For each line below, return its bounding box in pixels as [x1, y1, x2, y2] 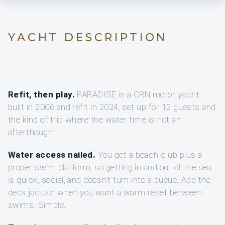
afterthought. [8, 127, 59, 138]
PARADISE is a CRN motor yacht [74, 89, 200, 100]
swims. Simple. [8, 200, 66, 210]
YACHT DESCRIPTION [8, 31, 168, 45]
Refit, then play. [8, 89, 75, 100]
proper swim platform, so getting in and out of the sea [8, 162, 212, 173]
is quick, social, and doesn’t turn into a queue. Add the [8, 175, 211, 185]
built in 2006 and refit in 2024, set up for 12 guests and [8, 102, 216, 113]
